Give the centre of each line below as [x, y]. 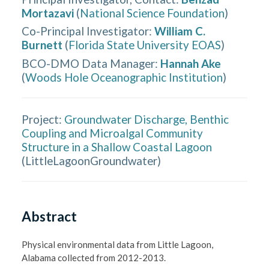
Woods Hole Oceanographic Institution [124, 77]
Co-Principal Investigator [86, 31]
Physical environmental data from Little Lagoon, [118, 244]
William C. [180, 31]
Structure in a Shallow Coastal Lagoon [117, 147]
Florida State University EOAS [145, 45]
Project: [42, 119]
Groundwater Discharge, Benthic [147, 119]
